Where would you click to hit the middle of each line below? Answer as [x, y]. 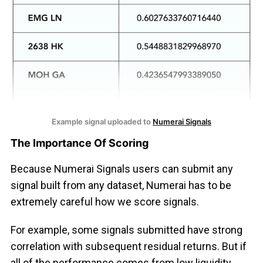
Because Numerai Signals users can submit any [122, 169]
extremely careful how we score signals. [104, 202]
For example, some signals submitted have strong [126, 230]
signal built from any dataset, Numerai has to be [121, 186]
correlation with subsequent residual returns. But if [128, 247]
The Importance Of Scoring [79, 143]
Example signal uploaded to [102, 122]
